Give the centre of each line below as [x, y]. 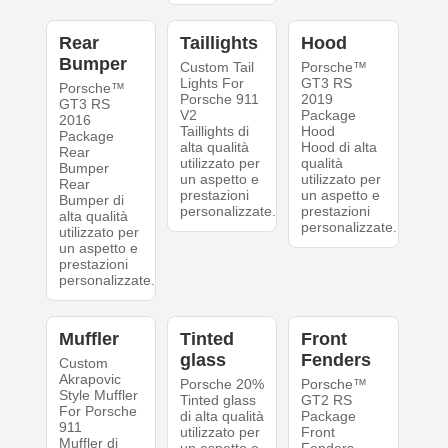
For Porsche [97, 410]
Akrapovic [89, 378]
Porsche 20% [221, 383]
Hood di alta [339, 146]
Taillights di [214, 130]
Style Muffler [98, 394]
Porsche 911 [219, 98]
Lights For [211, 82]
